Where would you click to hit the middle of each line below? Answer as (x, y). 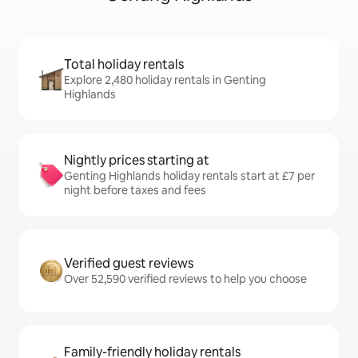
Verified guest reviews (129, 264)
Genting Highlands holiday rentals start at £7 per (189, 176)
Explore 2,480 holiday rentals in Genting (165, 80)
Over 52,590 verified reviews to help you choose (185, 279)
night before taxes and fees (135, 191)
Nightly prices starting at (137, 161)
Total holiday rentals (124, 65)
